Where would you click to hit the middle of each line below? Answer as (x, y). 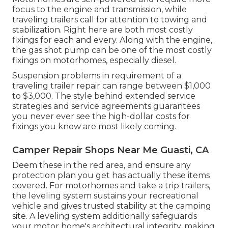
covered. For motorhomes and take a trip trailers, (111, 186)
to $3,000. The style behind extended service (104, 96)
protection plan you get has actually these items (111, 176)
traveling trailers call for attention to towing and (110, 20)
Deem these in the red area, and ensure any (102, 165)
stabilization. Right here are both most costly (103, 30)
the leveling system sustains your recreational (105, 196)
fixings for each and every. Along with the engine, (112, 40)
